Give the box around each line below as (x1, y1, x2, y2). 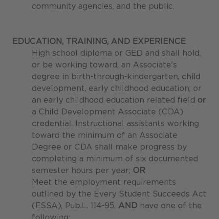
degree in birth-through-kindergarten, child (32, 72, 200, 82)
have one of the (137, 201, 202, 211)
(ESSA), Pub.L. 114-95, (32, 201, 118, 211)
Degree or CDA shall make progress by (32, 142, 187, 152)
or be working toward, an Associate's (32, 60, 177, 70)
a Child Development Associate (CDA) (32, 107, 183, 117)
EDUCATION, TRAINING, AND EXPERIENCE (12, 37, 186, 46)
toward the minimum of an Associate (32, 131, 177, 140)
